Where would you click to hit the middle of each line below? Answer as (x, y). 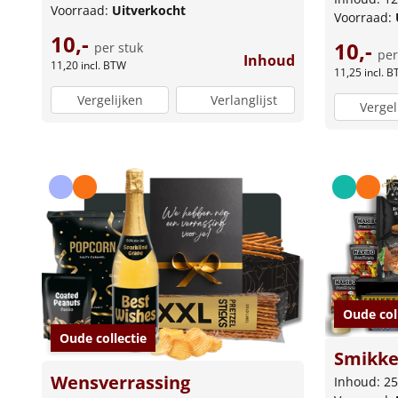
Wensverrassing (120, 382)
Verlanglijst (244, 99)
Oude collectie (103, 338)
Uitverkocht (149, 11)
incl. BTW (103, 66)
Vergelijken (110, 99)
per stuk (119, 48)
